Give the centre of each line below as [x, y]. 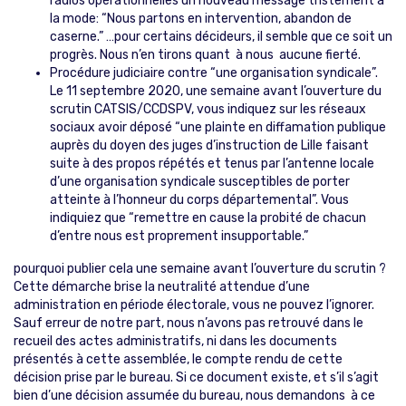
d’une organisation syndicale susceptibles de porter [200, 181]
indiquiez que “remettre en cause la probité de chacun [208, 217]
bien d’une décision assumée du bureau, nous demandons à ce [194, 395]
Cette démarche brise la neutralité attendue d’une [162, 286]
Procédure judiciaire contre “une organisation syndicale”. [214, 72]
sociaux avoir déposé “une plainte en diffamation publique [218, 127]
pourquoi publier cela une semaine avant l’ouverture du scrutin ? [200, 268]
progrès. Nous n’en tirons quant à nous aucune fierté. [205, 54]
